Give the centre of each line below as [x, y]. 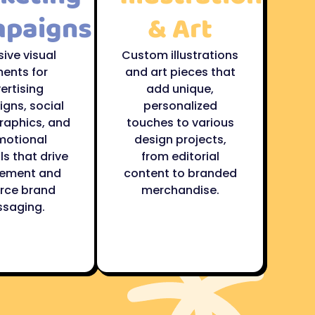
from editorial [180, 156]
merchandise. [180, 190]
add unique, [180, 89]
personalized [180, 106]
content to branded [180, 173]
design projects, [180, 140]
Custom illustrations [180, 55]
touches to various [180, 123]
